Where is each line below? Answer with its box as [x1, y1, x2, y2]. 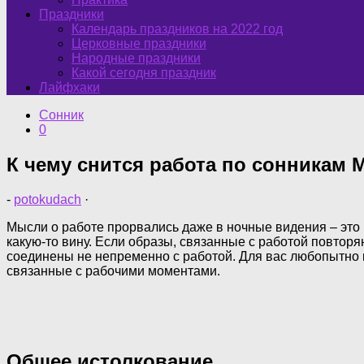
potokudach [14, 192, 81, 206]
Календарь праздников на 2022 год [71, 22, 283, 36]
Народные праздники [71, 51, 201, 65]
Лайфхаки [39, 80, 100, 94]
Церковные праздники [71, 37, 206, 50]
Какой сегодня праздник [71, 66, 216, 80]
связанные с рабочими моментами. [6, 263, 220, 278]
